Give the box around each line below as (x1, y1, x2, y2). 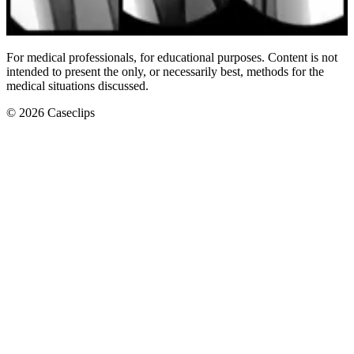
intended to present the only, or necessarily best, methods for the (6, 65, 324, 79)
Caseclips (44, 106, 95, 120)
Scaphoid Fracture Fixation (6, 18, 186, 36)
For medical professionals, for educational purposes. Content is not (6, 51, 337, 65)
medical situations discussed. (6, 79, 149, 93)
